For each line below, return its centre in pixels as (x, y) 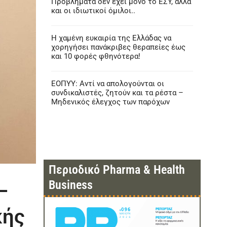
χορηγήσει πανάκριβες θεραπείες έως (118, 47)
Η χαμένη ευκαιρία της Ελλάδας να (111, 38)
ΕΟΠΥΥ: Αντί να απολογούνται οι (107, 84)
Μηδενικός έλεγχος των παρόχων (110, 102)
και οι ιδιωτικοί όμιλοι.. (93, 11)
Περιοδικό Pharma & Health (117, 170)
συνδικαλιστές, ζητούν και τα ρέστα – (117, 93)
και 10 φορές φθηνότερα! (96, 56)
